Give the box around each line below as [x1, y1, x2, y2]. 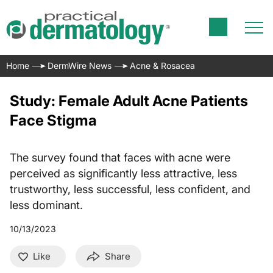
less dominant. [10, 199, 83, 211]
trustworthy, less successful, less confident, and [10, 183, 250, 196]
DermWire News [48, 60, 112, 71]
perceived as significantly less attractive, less [10, 167, 237, 180]
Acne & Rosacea [130, 60, 195, 71]
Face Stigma [10, 112, 97, 129]
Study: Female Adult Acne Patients [10, 92, 248, 110]
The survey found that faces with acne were [10, 151, 230, 164]
